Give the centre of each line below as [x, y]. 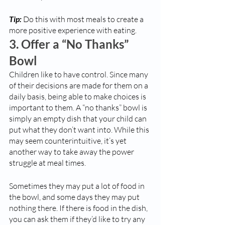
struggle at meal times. [48, 163]
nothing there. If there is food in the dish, [79, 208]
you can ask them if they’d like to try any [78, 219]
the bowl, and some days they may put [75, 197]
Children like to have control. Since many [79, 74]
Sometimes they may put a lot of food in [78, 186]
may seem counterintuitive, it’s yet [69, 141]
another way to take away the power [72, 152]
